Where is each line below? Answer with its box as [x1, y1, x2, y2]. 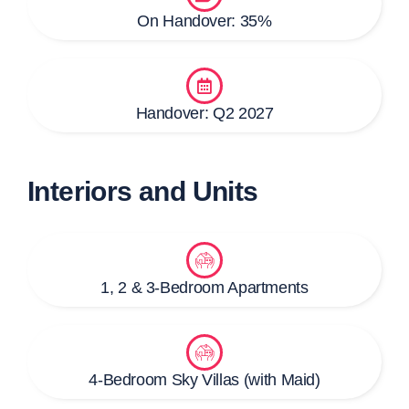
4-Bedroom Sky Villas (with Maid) [89, 371, 320, 390]
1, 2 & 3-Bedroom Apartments [100, 278, 309, 298]
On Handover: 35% [137, 12, 272, 31]
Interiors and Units [27, 176, 258, 207]
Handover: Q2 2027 [135, 104, 274, 123]
